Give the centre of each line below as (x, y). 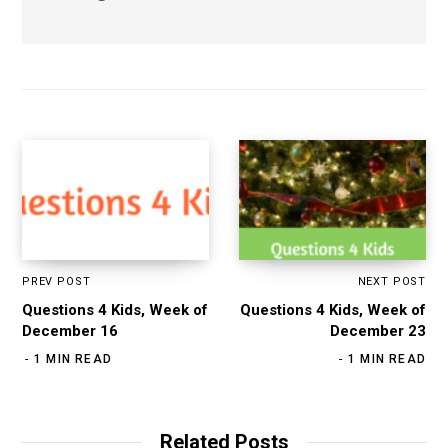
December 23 (378, 331)
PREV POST (56, 282)
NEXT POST (391, 282)
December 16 (70, 331)
